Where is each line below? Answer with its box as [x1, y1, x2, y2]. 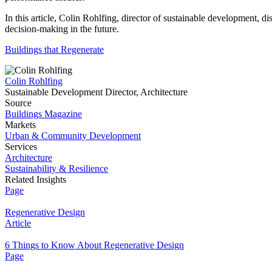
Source [5, 97, 32, 108]
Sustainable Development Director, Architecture [5, 86, 188, 97]
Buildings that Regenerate [5, 44, 104, 55]
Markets [5, 119, 36, 130]
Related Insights [5, 174, 66, 185]
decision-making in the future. [5, 23, 119, 34]
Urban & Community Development [5, 130, 141, 141]
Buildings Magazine [5, 108, 82, 119]
